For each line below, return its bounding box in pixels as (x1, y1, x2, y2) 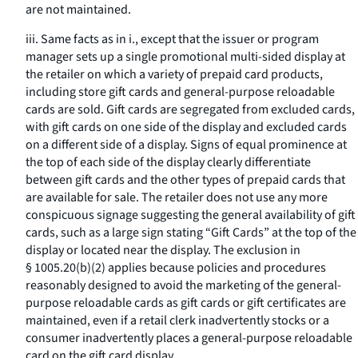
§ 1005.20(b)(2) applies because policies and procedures (26, 259, 326, 276)
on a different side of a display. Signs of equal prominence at (26, 136, 347, 153)
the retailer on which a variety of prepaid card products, (26, 66, 323, 83)
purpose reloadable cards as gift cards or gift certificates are (26, 294, 346, 312)
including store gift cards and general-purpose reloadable (26, 83, 335, 101)
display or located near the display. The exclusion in (26, 241, 300, 259)
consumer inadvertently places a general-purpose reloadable (26, 329, 352, 347)
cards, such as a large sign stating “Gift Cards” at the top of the (26, 224, 356, 241)
